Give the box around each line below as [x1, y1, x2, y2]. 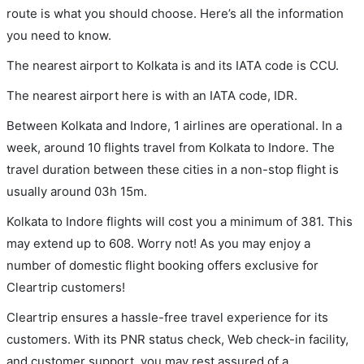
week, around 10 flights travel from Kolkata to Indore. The [6, 139, 335, 155]
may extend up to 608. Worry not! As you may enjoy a [6, 235, 310, 251]
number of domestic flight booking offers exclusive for [6, 257, 318, 273]
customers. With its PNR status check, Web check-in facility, [6, 331, 349, 347]
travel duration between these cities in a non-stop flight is [6, 161, 339, 177]
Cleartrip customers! [6, 279, 125, 295]
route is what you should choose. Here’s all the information [6, 5, 344, 21]
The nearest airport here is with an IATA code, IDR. [6, 87, 297, 103]
